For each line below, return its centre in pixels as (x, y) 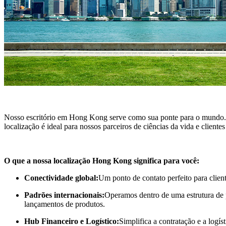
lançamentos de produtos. (65, 204)
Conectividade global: (61, 178)
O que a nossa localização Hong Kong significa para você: (102, 160)
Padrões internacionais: (64, 195)
